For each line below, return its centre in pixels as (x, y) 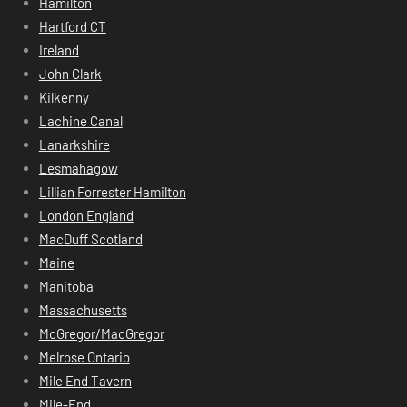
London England (86, 215)
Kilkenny (64, 97)
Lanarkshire (74, 144)
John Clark (70, 73)
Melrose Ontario (84, 357)
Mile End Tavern (85, 380)
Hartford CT (72, 26)
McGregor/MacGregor (101, 333)
